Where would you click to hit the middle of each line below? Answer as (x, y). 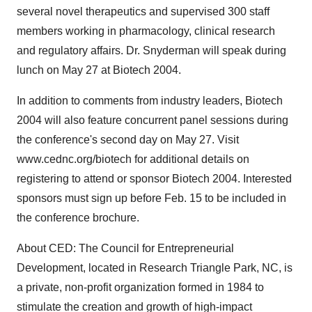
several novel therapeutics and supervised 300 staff (143, 11)
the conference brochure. (78, 218)
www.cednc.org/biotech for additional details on (133, 159)
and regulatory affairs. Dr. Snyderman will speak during (151, 50)
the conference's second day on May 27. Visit (128, 140)
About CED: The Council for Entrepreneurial (125, 248)
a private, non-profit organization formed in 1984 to (140, 287)
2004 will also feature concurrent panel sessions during (153, 120)
